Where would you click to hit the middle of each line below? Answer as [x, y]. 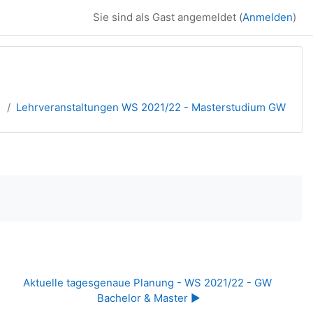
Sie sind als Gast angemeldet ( [168, 17]
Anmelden [268, 17]
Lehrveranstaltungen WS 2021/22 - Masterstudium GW [151, 107]
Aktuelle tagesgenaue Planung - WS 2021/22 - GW [148, 283]
